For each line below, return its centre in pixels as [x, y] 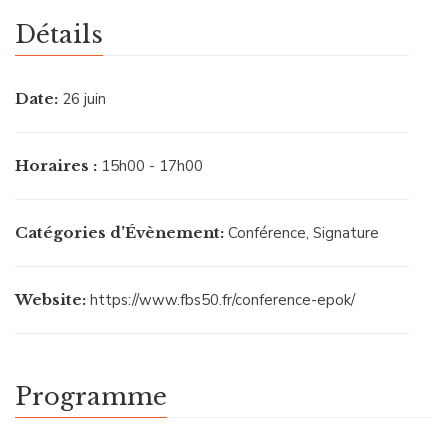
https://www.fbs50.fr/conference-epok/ [222, 299]
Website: [50, 299]
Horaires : [56, 165]
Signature [346, 232]
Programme [91, 396]
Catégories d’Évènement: [119, 232]
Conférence [267, 232]
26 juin [84, 98]
